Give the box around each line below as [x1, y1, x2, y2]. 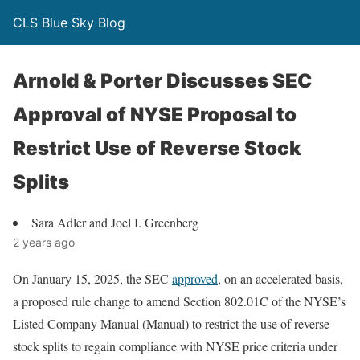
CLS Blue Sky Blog [13, 14, 125, 31]
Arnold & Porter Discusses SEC [13, 69, 312, 92]
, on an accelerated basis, [218, 270, 343, 287]
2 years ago [13, 235, 75, 249]
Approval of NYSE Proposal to [13, 103, 297, 126]
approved [172, 270, 218, 287]
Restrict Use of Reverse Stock [13, 137, 301, 160]
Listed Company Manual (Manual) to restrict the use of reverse [13, 315, 329, 332]
